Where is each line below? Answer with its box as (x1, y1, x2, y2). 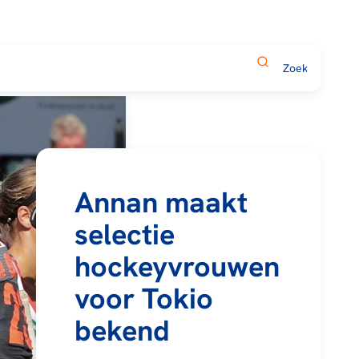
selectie (74, 215, 175, 253)
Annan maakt (74, 183, 248, 221)
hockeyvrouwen (74, 247, 280, 285)
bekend (74, 311, 170, 349)
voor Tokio (74, 279, 213, 317)
